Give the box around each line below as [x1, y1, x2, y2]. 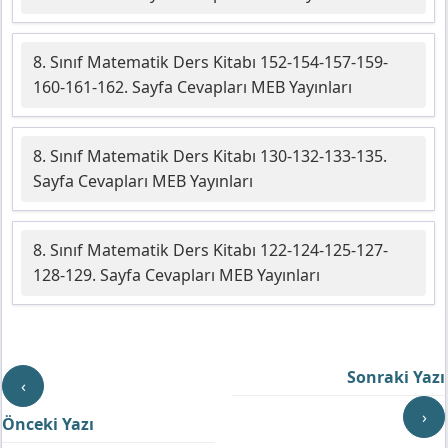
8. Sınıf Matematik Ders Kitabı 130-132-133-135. [33, 145, 387, 168]
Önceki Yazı [2, 413, 94, 436]
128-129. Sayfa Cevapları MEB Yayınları [33, 264, 320, 287]
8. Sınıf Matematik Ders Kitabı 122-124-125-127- [33, 239, 388, 262]
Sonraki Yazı [347, 366, 445, 389]
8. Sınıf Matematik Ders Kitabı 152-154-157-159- [33, 51, 388, 74]
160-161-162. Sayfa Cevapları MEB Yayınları [33, 76, 352, 99]
